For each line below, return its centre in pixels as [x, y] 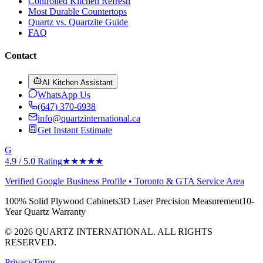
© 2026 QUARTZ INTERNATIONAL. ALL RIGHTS [109, 231]
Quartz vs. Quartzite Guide [78, 22]
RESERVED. [31, 242]
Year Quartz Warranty [45, 211]
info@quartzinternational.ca [89, 118]
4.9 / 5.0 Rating [33, 161]
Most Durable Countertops [77, 12]
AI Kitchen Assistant [77, 82]
